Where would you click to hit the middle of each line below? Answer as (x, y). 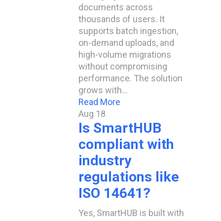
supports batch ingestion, (128, 31)
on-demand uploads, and (126, 43)
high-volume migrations (125, 55)
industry (105, 161)
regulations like (129, 177)
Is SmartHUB (120, 128)
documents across (116, 7)
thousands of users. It (122, 19)
